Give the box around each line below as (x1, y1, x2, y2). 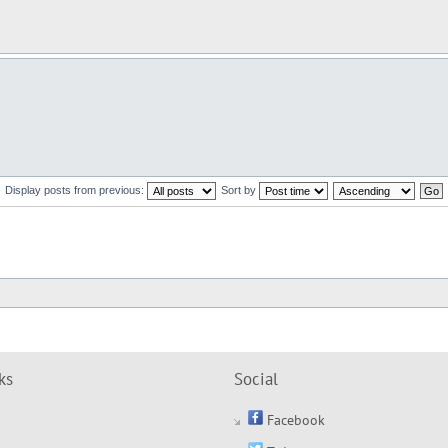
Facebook (263, 411, 325, 430)
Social (234, 368, 278, 391)
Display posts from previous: (5, 183, 147, 196)
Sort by (221, 183, 259, 196)
